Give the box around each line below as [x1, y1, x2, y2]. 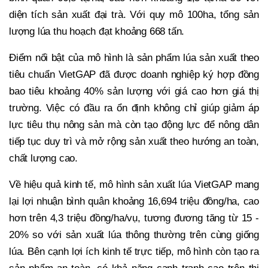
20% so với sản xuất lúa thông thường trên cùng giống [9, 229, 259, 241]
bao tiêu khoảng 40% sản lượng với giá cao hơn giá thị [9, 86, 259, 98]
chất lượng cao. [9, 153, 78, 165]
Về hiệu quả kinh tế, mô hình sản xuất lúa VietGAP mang [9, 179, 259, 191]
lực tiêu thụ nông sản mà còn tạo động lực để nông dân [9, 119, 259, 131]
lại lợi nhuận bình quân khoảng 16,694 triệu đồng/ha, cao [9, 196, 259, 208]
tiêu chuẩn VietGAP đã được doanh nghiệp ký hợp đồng [9, 69, 259, 81]
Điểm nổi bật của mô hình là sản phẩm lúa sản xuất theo [9, 52, 259, 64]
